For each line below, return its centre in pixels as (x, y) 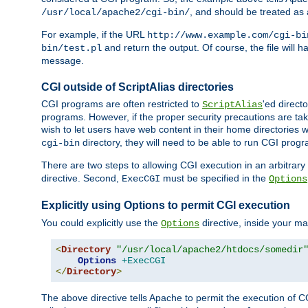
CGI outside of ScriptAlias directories (137, 87)
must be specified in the (214, 178)
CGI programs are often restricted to (122, 104)
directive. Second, (81, 178)
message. (63, 61)
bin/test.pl (71, 48)
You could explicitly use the (101, 222)
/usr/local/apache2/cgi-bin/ (115, 13)
